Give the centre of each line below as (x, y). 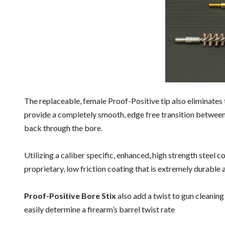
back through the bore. (63, 128)
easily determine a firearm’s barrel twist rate (99, 209)
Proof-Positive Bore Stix (70, 196)
